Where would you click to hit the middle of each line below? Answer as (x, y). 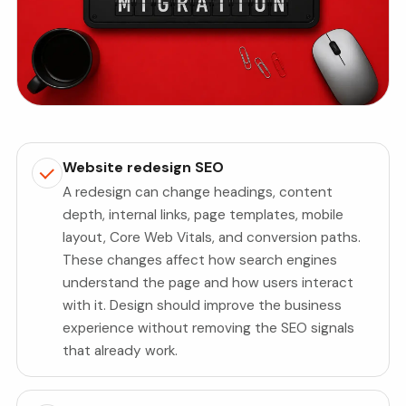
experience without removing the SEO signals (209, 329)
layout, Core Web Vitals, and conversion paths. (212, 238)
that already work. (121, 351)
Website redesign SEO (144, 167)
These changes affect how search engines (200, 261)
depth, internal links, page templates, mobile (203, 215)
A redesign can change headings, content (198, 193)
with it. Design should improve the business (203, 306)
